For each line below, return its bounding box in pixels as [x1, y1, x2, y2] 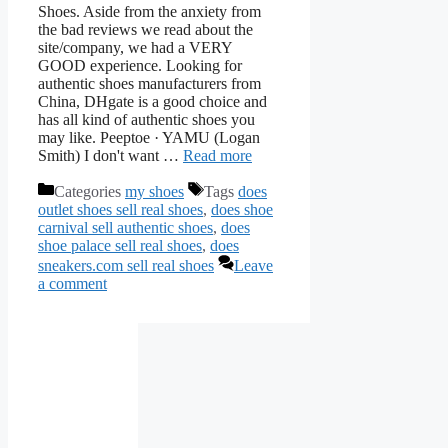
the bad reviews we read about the [38, 21, 253, 39]
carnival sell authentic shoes [38, 219, 213, 237]
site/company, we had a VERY [38, 39, 232, 57]
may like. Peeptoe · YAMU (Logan [38, 129, 260, 147]
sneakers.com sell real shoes [38, 257, 214, 275]
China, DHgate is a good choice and [38, 93, 267, 111]
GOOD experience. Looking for [38, 57, 242, 75]
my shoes [125, 183, 184, 201]
